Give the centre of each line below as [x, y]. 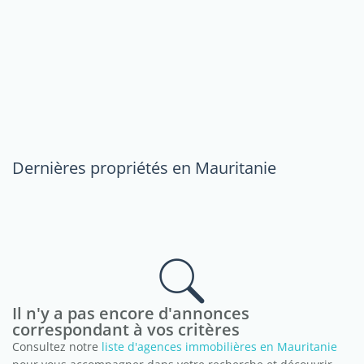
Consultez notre [57, 347]
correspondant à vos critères [126, 329]
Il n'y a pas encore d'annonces [131, 313]
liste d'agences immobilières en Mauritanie [219, 347]
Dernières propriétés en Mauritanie [144, 168]
